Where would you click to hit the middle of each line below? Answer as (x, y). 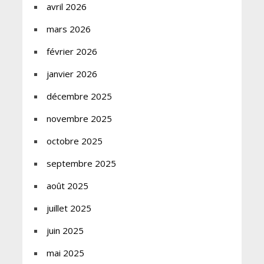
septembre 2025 (81, 164)
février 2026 (72, 52)
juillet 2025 (69, 208)
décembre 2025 (79, 96)
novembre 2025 (79, 119)
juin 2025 (65, 231)
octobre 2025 (74, 141)
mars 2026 (68, 29)
